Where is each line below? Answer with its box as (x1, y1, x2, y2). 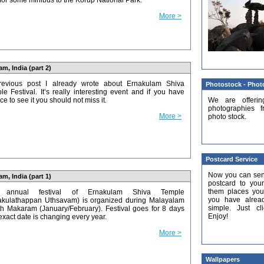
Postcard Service (206, 156, 258, 163)
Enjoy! (208, 212, 228, 221)
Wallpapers (206, 255, 240, 263)
